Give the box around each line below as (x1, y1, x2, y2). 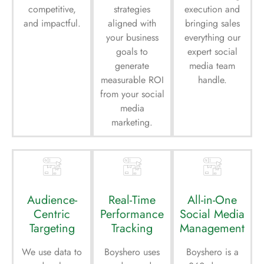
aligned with (108, 16, 156, 30)
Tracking (111, 219, 153, 237)
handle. (197, 72, 227, 87)
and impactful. (23, 16, 81, 30)
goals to (116, 44, 148, 58)
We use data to (22, 245, 82, 259)
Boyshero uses (104, 245, 160, 259)
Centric (34, 205, 70, 223)
